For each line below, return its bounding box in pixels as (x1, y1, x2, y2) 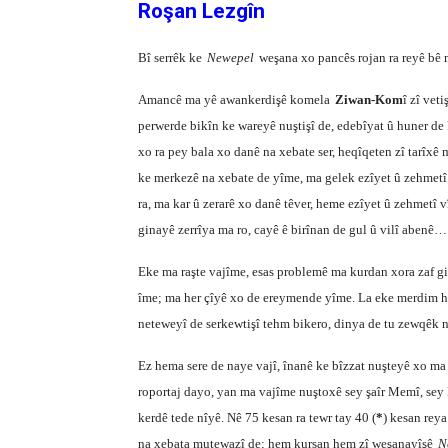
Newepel (207, 50, 254, 65)
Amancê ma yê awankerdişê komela (138, 92, 330, 107)
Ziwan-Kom (335, 92, 403, 107)
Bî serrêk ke (138, 50, 202, 65)
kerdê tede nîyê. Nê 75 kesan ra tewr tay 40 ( (138, 410, 376, 425)
